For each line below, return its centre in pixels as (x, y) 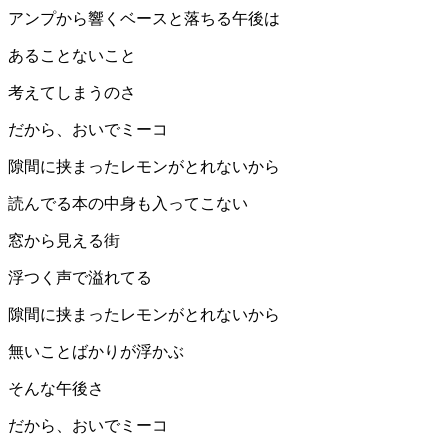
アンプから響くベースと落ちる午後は (144, 19)
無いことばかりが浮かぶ (96, 352)
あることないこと (72, 56)
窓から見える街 (64, 241)
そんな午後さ (56, 389)
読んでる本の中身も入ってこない (128, 204)
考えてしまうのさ (72, 93)
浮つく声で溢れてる (80, 278)
